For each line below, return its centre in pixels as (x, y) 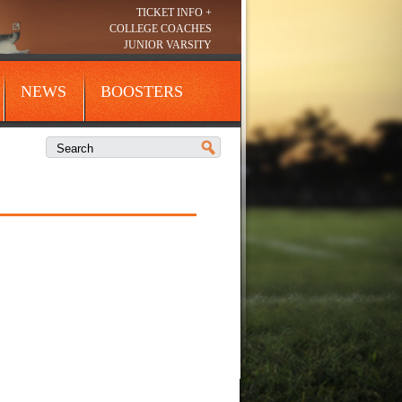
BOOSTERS (142, 92)
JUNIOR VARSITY (168, 45)
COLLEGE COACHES (161, 29)
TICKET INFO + (174, 13)
